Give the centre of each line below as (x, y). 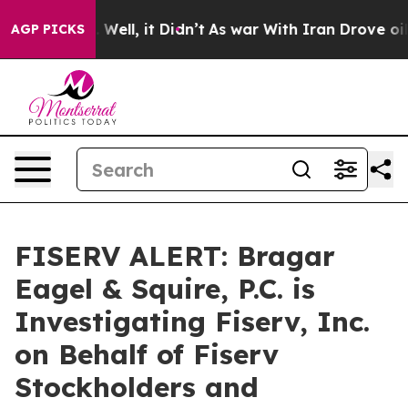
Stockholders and (137, 387)
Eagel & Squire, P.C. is (165, 289)
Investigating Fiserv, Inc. (192, 321)
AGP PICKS (48, 29)
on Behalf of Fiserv (147, 354)
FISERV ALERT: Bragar (175, 256)
